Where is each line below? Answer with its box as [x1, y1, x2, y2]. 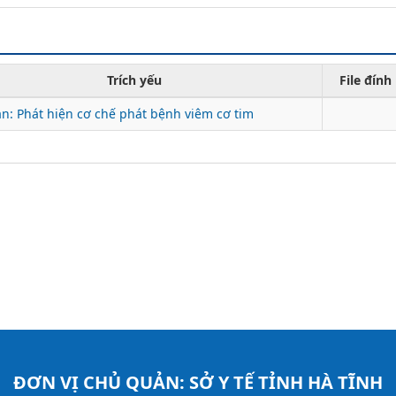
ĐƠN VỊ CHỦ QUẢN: [13, 369, 189, 394]
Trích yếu [107, 71, 162, 88]
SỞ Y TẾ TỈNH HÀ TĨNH [189, 369, 383, 394]
